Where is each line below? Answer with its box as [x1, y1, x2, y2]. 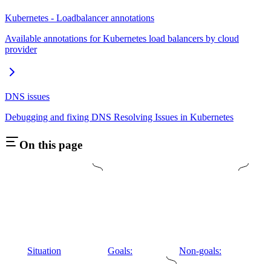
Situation [27, 245, 61, 256]
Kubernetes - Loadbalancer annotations [5, 13, 154, 24]
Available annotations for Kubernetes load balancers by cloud [5, 33, 239, 44]
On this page [19, 138, 82, 151]
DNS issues [5, 91, 50, 102]
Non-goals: [179, 245, 221, 256]
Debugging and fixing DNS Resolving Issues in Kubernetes [5, 112, 233, 123]
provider [5, 44, 37, 55]
